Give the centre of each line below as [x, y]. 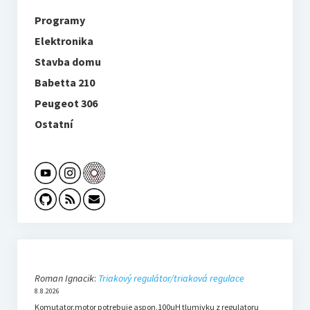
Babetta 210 [64, 83]
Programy [60, 20]
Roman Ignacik [64, 279]
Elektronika [64, 41]
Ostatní [53, 124]
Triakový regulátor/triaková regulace [171, 279]
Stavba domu [67, 62]
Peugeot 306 [66, 103]
